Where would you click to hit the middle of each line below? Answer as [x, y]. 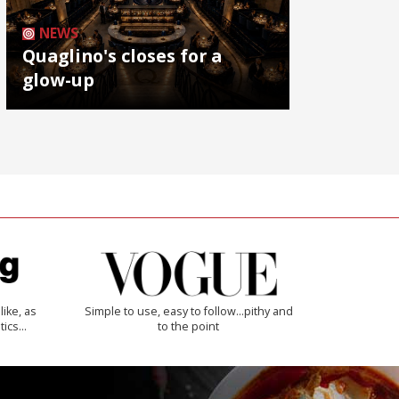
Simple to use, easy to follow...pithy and [188, 311]
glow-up [58, 79]
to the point [189, 326]
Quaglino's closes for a [122, 55]
